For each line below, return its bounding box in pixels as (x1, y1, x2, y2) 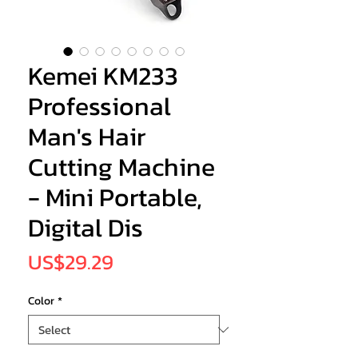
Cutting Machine (28, 148, 215, 187)
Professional (28, 87, 171, 126)
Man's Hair (28, 117, 145, 157)
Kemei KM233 (28, 57, 178, 96)
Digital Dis (28, 209, 143, 248)
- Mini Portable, (28, 178, 202, 217)
